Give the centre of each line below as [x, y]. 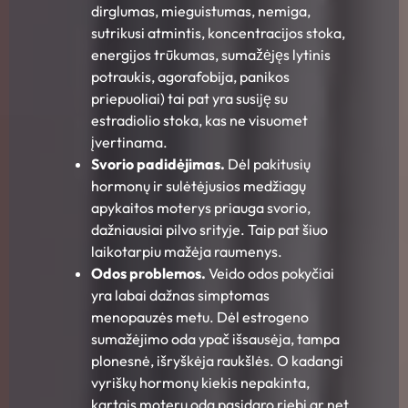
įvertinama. [129, 143]
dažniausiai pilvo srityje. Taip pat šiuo [209, 230]
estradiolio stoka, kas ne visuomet [199, 121]
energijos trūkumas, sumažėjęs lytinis [211, 55]
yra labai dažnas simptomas [180, 296]
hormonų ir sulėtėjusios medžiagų [199, 186]
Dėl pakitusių [269, 164]
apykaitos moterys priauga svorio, [201, 208]
